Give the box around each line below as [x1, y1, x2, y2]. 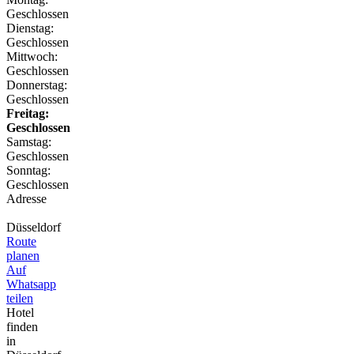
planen [6, 249, 40, 263]
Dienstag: [6, 21, 54, 36]
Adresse [6, 192, 47, 206]
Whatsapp [6, 277, 56, 292]
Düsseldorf [6, 220, 61, 235]
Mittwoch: [6, 50, 58, 64]
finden [6, 320, 38, 334]
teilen [6, 292, 33, 306]
